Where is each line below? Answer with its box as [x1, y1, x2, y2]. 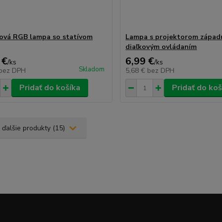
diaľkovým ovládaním [125, 42, 197, 52]
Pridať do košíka [19, 82, 80, 93]
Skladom [79, 65, 105, 74]
